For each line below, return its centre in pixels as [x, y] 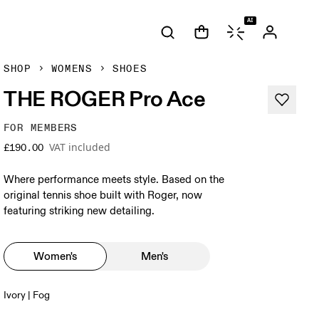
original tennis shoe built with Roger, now [103, 195]
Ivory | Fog [27, 295]
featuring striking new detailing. [79, 211]
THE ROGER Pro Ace [105, 98]
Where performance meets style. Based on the [114, 180]
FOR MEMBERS [41, 128]
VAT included [80, 147]
